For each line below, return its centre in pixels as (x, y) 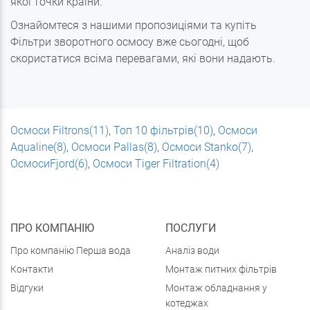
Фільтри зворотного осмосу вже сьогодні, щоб (130, 42)
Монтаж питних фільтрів (221, 270)
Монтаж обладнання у (216, 288)
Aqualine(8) (38, 147)
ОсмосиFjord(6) (49, 164)
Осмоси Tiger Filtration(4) (156, 164)
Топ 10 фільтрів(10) (163, 131)
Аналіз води (192, 251)
